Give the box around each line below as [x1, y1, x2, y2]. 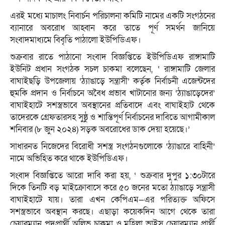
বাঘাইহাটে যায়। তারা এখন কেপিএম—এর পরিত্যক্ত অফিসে [10, 194, 215, 206]
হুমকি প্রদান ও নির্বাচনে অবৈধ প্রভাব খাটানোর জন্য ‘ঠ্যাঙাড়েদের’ [10, 87, 215, 99]
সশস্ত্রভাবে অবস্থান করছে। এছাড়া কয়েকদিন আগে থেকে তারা [10, 206, 215, 218]
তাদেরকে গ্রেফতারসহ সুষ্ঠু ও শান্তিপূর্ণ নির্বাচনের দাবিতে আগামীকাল [10, 111, 215, 124]
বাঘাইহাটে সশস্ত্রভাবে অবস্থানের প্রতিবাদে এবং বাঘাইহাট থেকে [10, 99, 215, 111]
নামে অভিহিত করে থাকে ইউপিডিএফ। [10, 153, 128, 165]
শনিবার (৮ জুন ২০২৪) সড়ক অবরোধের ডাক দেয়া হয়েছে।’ [10, 124, 190, 136]
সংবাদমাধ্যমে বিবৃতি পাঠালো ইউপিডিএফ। [10, 34, 141, 46]
